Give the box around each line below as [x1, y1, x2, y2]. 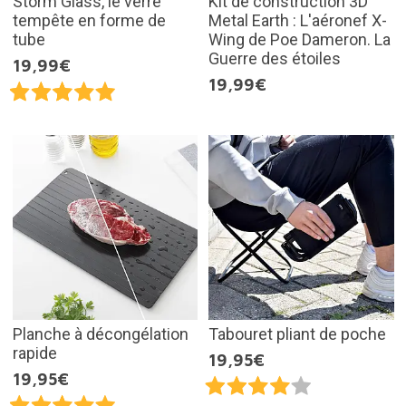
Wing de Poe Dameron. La [208, 30, 391, 50]
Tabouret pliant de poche [208, 324, 386, 344]
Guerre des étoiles [208, 49, 341, 69]
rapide [12, 343, 57, 363]
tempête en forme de [12, 11, 166, 31]
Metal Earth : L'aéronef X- [208, 11, 387, 31]
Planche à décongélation [12, 324, 188, 344]
